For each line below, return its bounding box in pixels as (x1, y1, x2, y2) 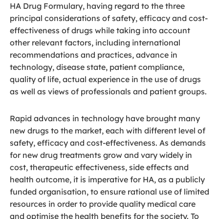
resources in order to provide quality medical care (10, 199, 196, 209)
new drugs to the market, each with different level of (10, 126, 205, 135)
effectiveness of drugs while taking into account (10, 25, 190, 35)
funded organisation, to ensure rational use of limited (10, 187, 209, 197)
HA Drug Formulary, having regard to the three (10, 1, 185, 11)
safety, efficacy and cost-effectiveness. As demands (10, 138, 206, 148)
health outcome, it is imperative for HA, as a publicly (10, 175, 205, 184)
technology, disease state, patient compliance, (10, 62, 184, 72)
